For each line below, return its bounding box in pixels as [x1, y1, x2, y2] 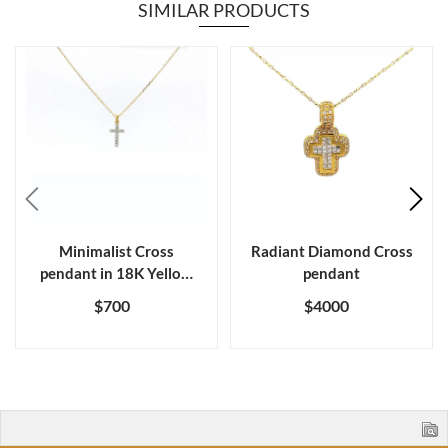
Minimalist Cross [59, 241, 174, 260]
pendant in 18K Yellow [40, 263, 193, 282]
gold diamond [69, 285, 164, 304]
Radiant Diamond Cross [250, 241, 413, 260]
